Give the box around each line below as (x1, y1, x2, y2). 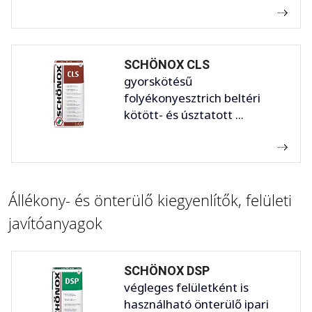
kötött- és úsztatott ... (124, 107, 244, 123)
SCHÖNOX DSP (124, 263, 210, 279)
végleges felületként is (124, 279, 249, 296)
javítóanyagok (8, 212, 102, 234)
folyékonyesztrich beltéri (124, 90, 260, 107)
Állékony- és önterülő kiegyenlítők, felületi (8, 189, 292, 211)
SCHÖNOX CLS (124, 57, 210, 72)
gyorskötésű (124, 73, 193, 90)
